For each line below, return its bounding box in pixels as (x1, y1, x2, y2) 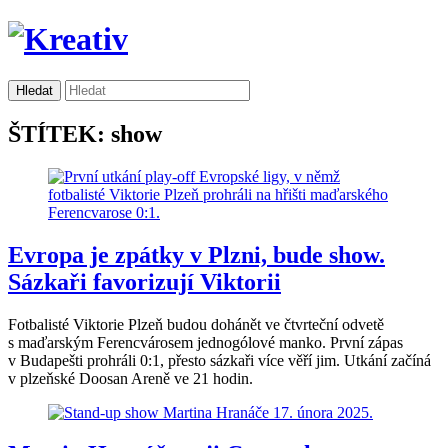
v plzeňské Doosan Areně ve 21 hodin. (8, 369, 253, 387)
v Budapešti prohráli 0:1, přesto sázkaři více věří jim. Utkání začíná (8, 351, 431, 369)
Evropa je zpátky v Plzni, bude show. (8, 241, 385, 268)
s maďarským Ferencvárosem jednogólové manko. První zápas (8, 333, 403, 351)
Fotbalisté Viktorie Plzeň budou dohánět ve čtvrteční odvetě (8, 315, 384, 333)
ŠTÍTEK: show (8, 120, 162, 147)
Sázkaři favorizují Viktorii (8, 268, 281, 295)
